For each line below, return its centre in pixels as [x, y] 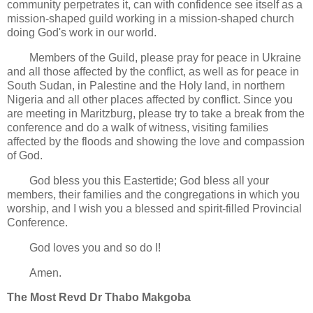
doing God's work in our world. [82, 33]
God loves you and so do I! [96, 247]
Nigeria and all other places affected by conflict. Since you [150, 100]
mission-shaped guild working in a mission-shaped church [151, 19]
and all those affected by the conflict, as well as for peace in [153, 72]
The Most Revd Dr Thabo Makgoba [99, 298]
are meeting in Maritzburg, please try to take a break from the [156, 114]
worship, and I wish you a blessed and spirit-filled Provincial [154, 208]
